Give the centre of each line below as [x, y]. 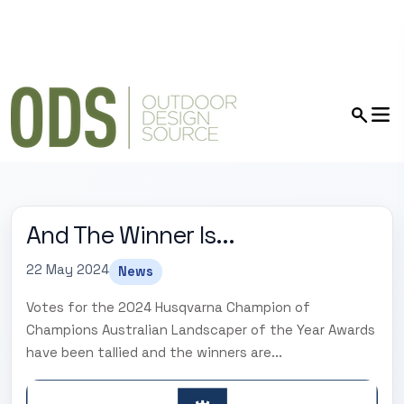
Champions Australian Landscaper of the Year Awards [201, 330]
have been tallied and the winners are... [154, 352]
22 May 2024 [68, 270]
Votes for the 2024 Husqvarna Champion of [168, 307]
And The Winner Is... [130, 235]
